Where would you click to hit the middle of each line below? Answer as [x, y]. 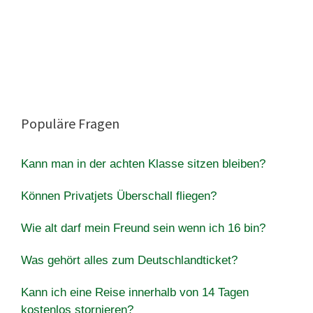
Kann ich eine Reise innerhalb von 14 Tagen [135, 292]
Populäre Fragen [70, 123]
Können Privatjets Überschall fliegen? [119, 196]
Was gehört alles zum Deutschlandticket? [129, 260]
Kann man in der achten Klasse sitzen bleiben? [143, 163]
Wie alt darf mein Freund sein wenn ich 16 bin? [143, 228]
